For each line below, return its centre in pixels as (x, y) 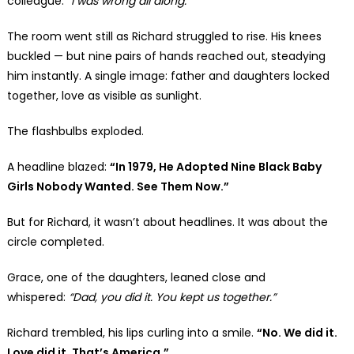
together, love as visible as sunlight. (104, 95)
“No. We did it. (297, 332)
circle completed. (55, 241)
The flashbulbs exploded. (75, 131)
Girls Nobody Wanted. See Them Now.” (118, 186)
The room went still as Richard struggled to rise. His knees (164, 36)
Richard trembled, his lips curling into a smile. (132, 332)
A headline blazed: (58, 166)
